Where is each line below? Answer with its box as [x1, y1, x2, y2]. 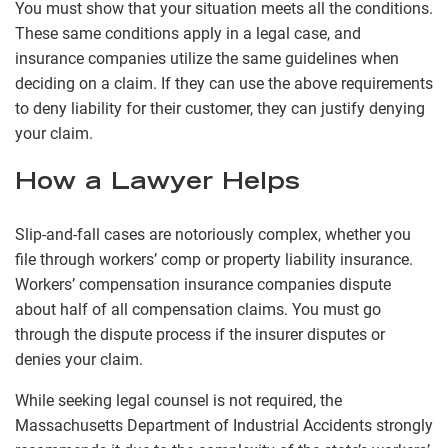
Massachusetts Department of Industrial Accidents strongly [15, 416, 433, 436]
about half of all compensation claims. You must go [15, 300, 381, 320]
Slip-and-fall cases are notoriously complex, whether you [15, 225, 411, 245]
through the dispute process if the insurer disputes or [15, 325, 385, 345]
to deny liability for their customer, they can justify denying [15, 99, 425, 119]
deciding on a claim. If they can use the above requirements [15, 74, 433, 94]
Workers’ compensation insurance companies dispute [15, 275, 391, 295]
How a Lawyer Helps [15, 172, 300, 197]
